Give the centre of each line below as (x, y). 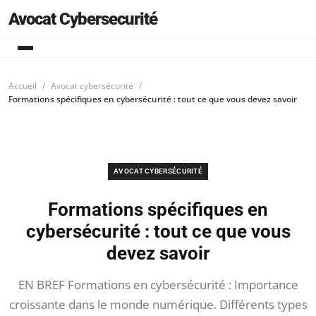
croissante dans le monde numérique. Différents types (158, 304)
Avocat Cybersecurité (83, 19)
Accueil (23, 86)
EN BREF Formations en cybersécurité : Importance (158, 285)
